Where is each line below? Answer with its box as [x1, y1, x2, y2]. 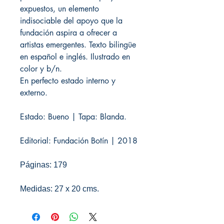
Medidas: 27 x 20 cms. [20, 184, 99, 193]
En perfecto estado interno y [20, 75, 115, 86]
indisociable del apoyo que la [20, 15, 122, 26]
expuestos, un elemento [20, 3, 99, 14]
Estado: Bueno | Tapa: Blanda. [20, 111, 126, 122]
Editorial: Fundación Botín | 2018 [20, 135, 137, 146]
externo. [20, 87, 47, 98]
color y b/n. [20, 63, 62, 74]
